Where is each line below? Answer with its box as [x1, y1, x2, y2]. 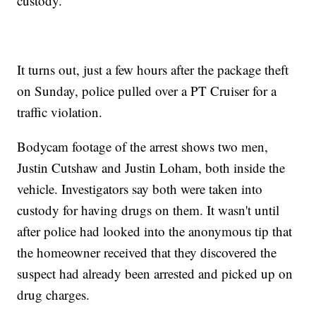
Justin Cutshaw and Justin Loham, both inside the [17, 159, 286, 177]
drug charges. [17, 286, 90, 304]
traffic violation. [17, 103, 103, 121]
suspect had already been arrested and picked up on [17, 265, 293, 283]
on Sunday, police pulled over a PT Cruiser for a [17, 82, 277, 100]
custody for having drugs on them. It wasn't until [17, 201, 280, 219]
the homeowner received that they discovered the [17, 243, 277, 262]
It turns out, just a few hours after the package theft [17, 61, 289, 79]
